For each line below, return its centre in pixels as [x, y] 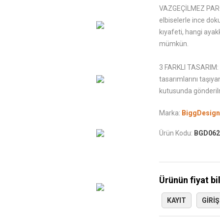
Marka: [170, 113]
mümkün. [174, 44]
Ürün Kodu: [176, 133]
